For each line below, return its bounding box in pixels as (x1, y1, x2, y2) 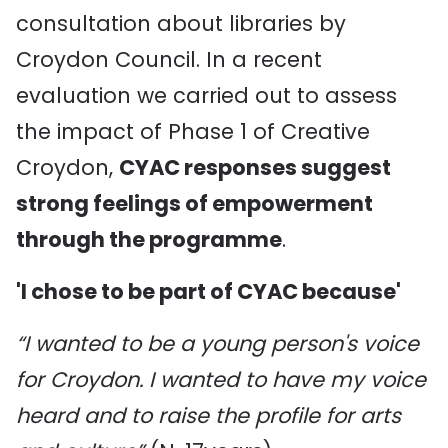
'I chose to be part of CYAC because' (16, 277, 401, 306)
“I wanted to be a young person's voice (16, 329, 419, 358)
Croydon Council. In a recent (16, 45, 322, 74)
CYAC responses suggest (119, 153, 391, 182)
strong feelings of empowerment (16, 189, 373, 218)
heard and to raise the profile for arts (16, 401, 401, 430)
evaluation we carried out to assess (16, 81, 397, 110)
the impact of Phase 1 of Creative (16, 117, 370, 146)
